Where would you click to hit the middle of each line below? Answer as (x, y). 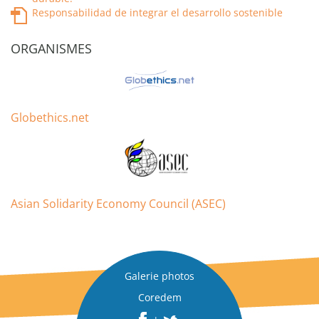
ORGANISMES (51, 48)
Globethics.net (50, 117)
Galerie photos (159, 276)
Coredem (159, 297)
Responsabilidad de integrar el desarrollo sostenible (157, 12)
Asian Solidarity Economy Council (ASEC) (118, 204)
